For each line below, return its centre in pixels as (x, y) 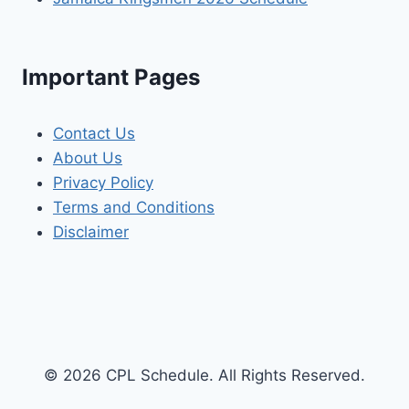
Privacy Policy (103, 183)
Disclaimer (91, 232)
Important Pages (111, 78)
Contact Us (94, 134)
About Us (88, 158)
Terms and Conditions (134, 208)
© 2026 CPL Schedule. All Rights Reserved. (204, 375)
